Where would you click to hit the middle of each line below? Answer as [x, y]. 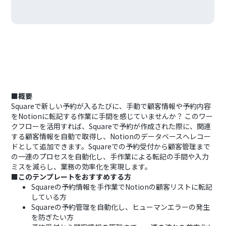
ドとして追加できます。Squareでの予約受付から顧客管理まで [111, 146]
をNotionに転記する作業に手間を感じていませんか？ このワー [112, 116]
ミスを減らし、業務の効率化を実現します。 [82, 166]
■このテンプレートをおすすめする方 [71, 177]
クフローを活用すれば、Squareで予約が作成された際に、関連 [111, 126]
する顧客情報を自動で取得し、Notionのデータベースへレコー [111, 136]
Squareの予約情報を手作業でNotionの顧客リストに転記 [122, 187]
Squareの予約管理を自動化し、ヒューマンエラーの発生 [121, 207]
